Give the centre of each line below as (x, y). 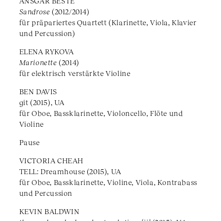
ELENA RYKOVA (46, 52)
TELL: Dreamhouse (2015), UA (70, 171)
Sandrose (35, 12)
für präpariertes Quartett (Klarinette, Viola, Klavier (108, 22)
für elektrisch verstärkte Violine (75, 73)
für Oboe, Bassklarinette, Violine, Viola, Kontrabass (108, 182)
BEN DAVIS (38, 92)
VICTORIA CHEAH (51, 161)
